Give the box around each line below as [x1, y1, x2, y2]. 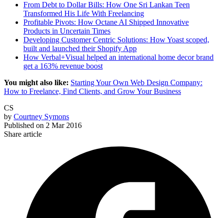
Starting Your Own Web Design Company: [71, 78, 202, 87]
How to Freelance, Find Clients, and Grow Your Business [4, 87, 181, 96]
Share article [4, 130, 42, 139]
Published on [4, 121, 44, 130]
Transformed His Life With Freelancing [23, 9, 144, 18]
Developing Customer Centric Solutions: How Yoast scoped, [23, 36, 209, 44]
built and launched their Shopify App [23, 44, 137, 53]
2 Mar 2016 [46, 121, 82, 130]
